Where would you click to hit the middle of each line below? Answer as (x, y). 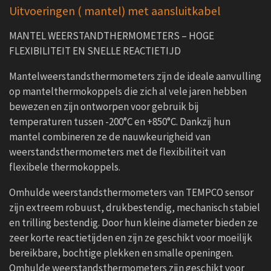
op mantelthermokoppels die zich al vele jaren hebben (128, 92)
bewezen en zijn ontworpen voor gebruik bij (104, 107)
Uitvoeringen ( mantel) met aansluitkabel (115, 11)
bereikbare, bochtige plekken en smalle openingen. (121, 253)
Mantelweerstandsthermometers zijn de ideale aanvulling (135, 77)
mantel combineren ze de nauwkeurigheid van (110, 137)
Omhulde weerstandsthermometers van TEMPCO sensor (131, 193)
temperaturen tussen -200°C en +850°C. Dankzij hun (120, 122)
